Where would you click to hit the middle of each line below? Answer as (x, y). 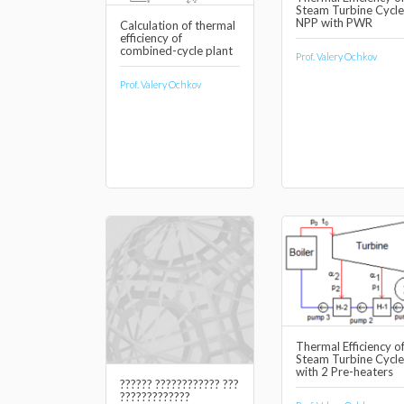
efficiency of (151, 38)
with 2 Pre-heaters (344, 371)
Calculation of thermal (178, 26)
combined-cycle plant (176, 51)
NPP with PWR (334, 23)
